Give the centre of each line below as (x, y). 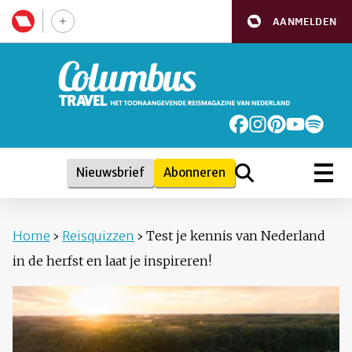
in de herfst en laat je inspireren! (112, 261)
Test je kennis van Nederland (236, 236)
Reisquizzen (98, 236)
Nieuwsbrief (110, 173)
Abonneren (194, 173)
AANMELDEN (304, 21)
